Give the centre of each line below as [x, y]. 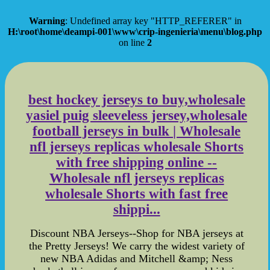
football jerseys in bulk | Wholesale [137, 131]
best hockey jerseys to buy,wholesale [137, 100]
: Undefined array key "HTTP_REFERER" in [153, 21]
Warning [47, 21]
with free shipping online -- [137, 163]
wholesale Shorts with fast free [137, 194]
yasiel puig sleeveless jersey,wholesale [137, 116]
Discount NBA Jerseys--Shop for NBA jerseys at [137, 233]
